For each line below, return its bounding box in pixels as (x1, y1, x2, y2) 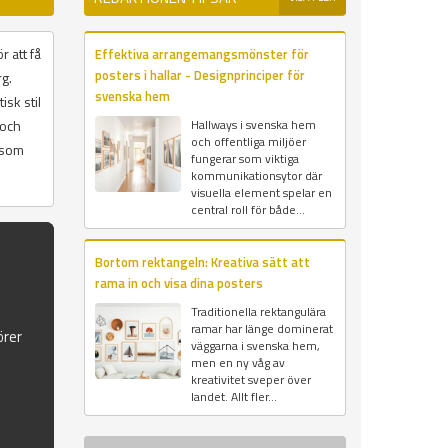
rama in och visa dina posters (94, 273, 263, 294)
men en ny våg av (190, 353, 285, 373)
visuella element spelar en (190, 183, 332, 203)
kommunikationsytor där (190, 166, 322, 186)
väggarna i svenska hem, (190, 336, 320, 356)
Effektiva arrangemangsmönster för (94, 44, 309, 65)
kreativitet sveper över (190, 370, 311, 390)
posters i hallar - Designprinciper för (94, 65, 305, 86)
